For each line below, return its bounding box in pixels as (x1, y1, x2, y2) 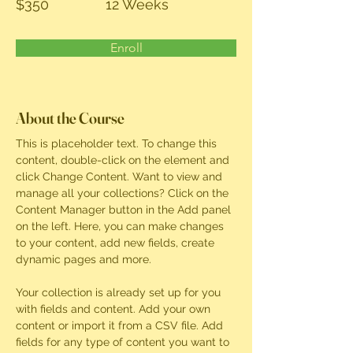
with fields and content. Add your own (16, 303, 214, 315)
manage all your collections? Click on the (16, 187, 232, 199)
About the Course (16, 108, 124, 128)
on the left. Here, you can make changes (16, 220, 227, 232)
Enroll (110, 40, 143, 55)
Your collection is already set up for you (16, 286, 224, 299)
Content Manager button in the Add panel (16, 203, 234, 216)
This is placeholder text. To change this (16, 137, 220, 150)
